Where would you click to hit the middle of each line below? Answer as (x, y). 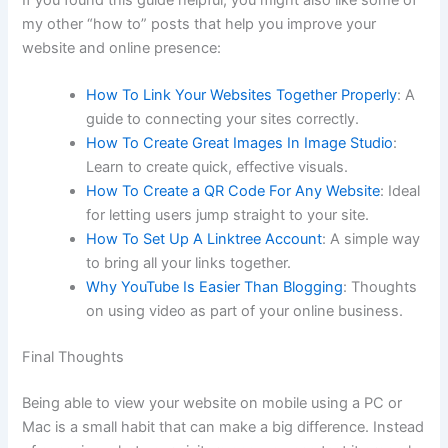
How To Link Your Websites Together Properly (242, 95)
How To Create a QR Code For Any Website (233, 191)
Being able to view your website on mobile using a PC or (212, 402)
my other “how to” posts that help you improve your (199, 23)
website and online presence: (122, 47)
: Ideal (400, 191)
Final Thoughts (73, 356)
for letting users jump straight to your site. (228, 215)
